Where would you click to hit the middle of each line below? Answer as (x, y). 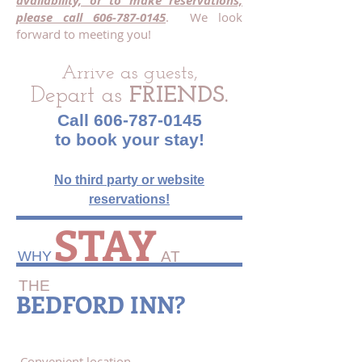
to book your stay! (129, 139)
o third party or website (134, 180)
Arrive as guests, (129, 74)
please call (55, 17)
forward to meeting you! (84, 34)
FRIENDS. (179, 96)
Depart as (80, 96)
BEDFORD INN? (101, 304)
